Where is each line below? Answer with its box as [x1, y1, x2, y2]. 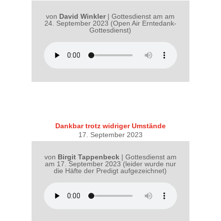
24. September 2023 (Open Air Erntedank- [44, 19, 177, 28]
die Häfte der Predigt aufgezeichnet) [54, 167, 167, 175]
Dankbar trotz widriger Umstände [55, 122, 166, 130]
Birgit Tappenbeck [57, 153, 119, 161]
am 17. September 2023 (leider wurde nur [44, 160, 176, 168]
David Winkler [59, 12, 106, 21]
